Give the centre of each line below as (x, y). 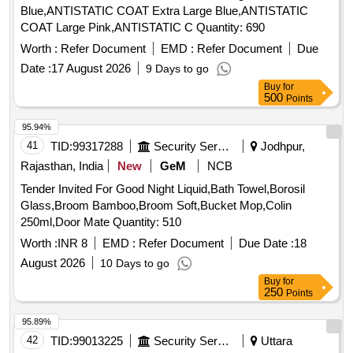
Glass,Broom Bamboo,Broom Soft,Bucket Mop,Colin (156, 206)
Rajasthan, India (62, 166)
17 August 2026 (91, 69)
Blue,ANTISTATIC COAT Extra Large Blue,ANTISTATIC (164, 11)
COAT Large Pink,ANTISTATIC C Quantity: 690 (230, 28)
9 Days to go (177, 69)
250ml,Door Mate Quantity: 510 (147, 222)
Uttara (275, 341)
